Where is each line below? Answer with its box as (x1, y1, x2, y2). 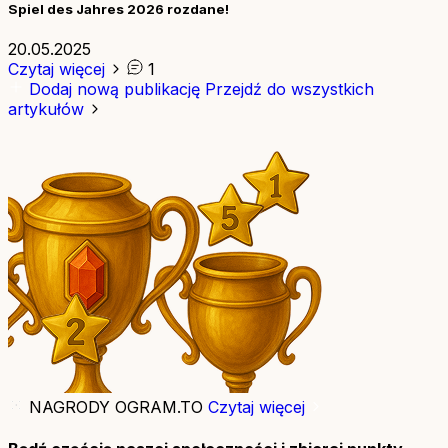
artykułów (8, 99, 89, 120)
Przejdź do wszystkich (205, 79, 374, 100)
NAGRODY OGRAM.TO (24, 397, 208, 418)
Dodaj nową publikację (24, 79, 205, 100)
